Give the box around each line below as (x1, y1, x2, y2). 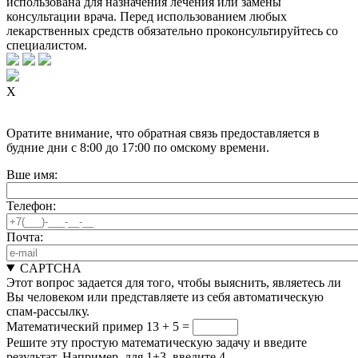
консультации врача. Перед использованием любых (6, 9, 287, 23)
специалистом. (6, 38, 87, 52)
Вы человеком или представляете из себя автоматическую (6, 289, 324, 304)
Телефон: (6, 198, 56, 213)
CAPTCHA (19, 261, 82, 275)
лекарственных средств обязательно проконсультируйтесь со (6, 23, 338, 38)
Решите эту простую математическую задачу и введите (6, 335, 307, 349)
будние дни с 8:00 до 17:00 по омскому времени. (6, 140, 269, 154)
